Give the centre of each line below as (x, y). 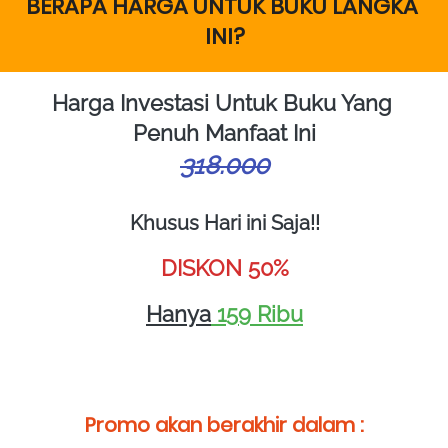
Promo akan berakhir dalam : (224, 424)
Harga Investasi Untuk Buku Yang (221, 102)
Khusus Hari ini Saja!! (224, 222)
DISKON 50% (224, 267)
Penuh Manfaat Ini (224, 132)
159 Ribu (257, 313)
